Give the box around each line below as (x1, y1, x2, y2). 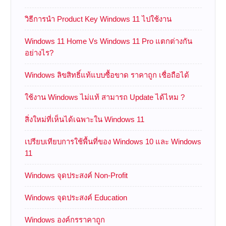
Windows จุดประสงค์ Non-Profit (24, 171, 128, 180)
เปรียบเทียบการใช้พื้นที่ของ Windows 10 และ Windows (24, 137, 201, 146)
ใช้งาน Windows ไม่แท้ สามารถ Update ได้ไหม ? (24, 92, 185, 101)
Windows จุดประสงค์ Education (24, 193, 127, 202)
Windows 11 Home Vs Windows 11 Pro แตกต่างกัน (24, 36, 192, 45)
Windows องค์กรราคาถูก (24, 215, 105, 224)
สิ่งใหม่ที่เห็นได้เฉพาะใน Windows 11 (24, 115, 144, 124)
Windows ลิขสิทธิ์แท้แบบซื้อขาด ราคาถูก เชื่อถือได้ (24, 70, 189, 79)
